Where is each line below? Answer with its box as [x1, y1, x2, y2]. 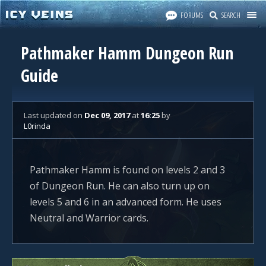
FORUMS [180, 9, 203, 20]
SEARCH [221, 9, 240, 20]
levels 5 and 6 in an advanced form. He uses [30, 195, 221, 208]
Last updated [24, 110, 73, 121]
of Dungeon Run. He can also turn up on [30, 179, 210, 192]
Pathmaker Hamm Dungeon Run [21, 42, 233, 64]
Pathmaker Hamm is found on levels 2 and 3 [30, 163, 225, 176]
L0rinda [24, 121, 50, 131]
